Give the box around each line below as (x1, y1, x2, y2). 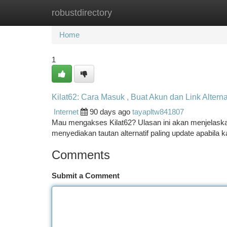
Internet (54, 107, 79, 116)
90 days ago (90, 107, 130, 116)
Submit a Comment (52, 171, 120, 180)
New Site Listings (102, 8, 160, 17)
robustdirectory (52, 8, 112, 18)
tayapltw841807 (132, 107, 184, 116)
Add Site (175, 8, 203, 17)
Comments (52, 148, 110, 162)
